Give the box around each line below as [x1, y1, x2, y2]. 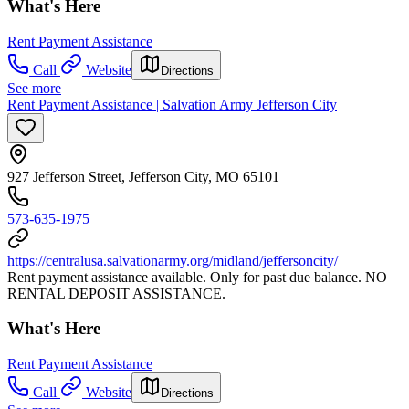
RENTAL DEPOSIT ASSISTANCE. [7, 285, 225, 301]
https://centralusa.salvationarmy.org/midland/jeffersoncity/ [7, 252, 338, 268]
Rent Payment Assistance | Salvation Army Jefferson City [7, 96, 337, 112]
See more [7, 79, 61, 96]
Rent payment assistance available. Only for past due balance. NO [7, 268, 387, 285]
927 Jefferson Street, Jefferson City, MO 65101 [7, 168, 279, 184]
